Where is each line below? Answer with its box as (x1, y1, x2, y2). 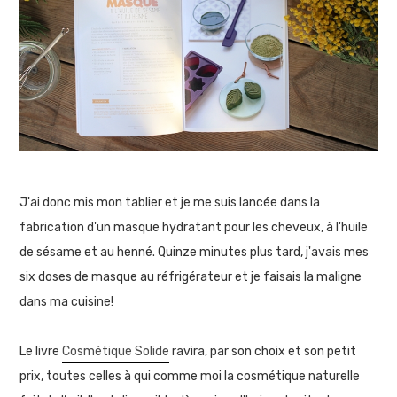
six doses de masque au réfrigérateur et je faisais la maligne (19, 269, 362, 284)
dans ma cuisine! (19, 294, 114, 309)
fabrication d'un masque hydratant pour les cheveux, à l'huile (19, 220, 369, 235)
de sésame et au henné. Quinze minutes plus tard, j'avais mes (19, 245, 370, 260)
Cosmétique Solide (62, 344, 170, 359)
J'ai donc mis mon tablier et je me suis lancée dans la (19, 195, 321, 210)
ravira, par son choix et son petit (169, 344, 357, 359)
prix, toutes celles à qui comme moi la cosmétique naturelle (19, 369, 361, 384)
